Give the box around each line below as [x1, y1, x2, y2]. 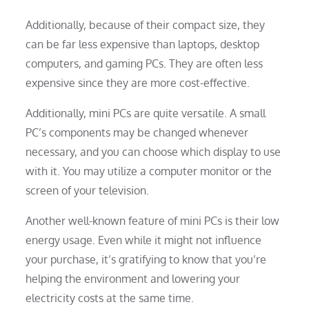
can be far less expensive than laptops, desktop [26, 37, 260, 51]
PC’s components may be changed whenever [26, 125, 249, 139]
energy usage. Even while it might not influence [26, 232, 262, 247]
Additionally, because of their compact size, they [26, 17, 266, 32]
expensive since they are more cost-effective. [26, 75, 250, 90]
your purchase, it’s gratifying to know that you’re [26, 252, 267, 266]
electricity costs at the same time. [26, 290, 195, 305]
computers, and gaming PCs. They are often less [26, 56, 263, 70]
